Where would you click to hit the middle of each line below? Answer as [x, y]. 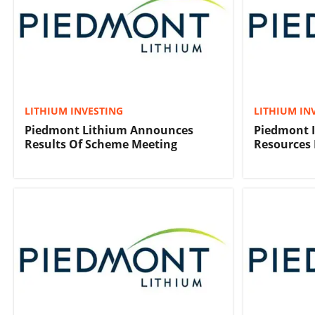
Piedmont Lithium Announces [109, 130]
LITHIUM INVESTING [74, 111]
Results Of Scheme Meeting [101, 144]
